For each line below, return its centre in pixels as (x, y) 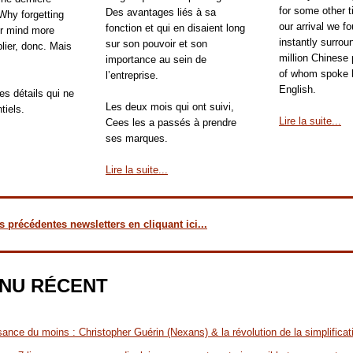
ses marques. (137, 138)
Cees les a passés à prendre (171, 123)
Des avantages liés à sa (161, 12)
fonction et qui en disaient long (175, 28)
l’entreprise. (132, 75)
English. (297, 89)
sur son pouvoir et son (156, 44)
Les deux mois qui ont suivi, (170, 107)
